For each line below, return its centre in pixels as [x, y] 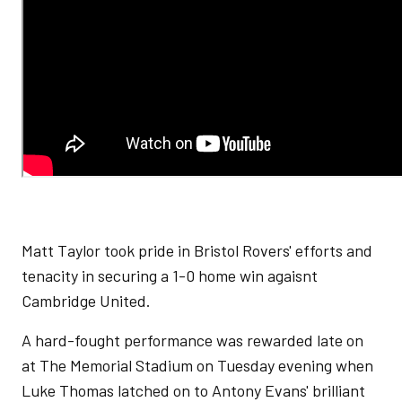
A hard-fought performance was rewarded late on [192, 340]
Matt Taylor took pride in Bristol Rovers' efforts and [197, 250]
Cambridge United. [88, 301]
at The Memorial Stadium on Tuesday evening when [197, 365]
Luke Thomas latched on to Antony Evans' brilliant [193, 390]
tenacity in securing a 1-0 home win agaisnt [170, 275]
